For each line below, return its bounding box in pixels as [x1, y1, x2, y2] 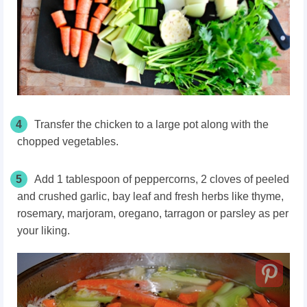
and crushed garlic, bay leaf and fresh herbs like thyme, [17, 190, 284, 202]
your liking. [17, 224, 70, 236]
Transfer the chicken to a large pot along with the [34, 118, 269, 130]
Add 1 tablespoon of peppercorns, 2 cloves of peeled [34, 173, 289, 185]
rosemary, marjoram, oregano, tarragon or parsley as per [17, 207, 288, 219]
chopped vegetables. [17, 135, 119, 147]
